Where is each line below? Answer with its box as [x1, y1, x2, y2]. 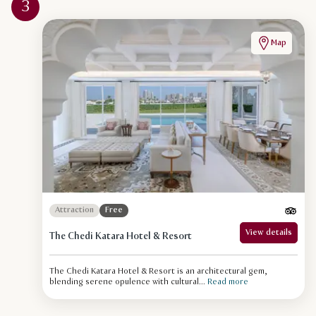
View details [245, 226, 292, 238]
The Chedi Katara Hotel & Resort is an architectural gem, [49, 265, 267, 277]
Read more [207, 276, 248, 288]
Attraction [55, 205, 94, 217]
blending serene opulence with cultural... [49, 276, 205, 288]
